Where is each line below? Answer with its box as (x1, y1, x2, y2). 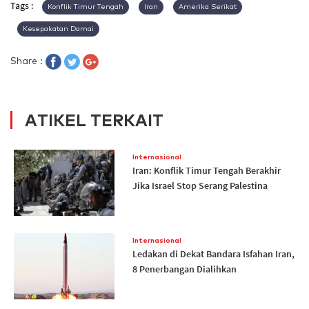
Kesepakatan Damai (23, 24, 94, 34)
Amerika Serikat (179, 2, 237, 12)
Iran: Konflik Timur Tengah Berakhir (132, 164, 281, 177)
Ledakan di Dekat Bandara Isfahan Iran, (132, 248, 295, 261)
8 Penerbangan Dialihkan (132, 263, 237, 276)
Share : (10, 54, 46, 67)
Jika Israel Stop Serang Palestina (132, 179, 268, 192)
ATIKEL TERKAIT (25, 110, 163, 131)
